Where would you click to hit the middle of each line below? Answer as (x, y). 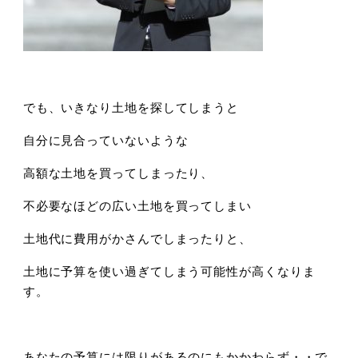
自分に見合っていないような (105, 140)
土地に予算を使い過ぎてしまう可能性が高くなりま (169, 271)
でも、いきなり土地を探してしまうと (131, 107)
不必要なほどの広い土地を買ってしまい (137, 205)
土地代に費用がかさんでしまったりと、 (137, 238)
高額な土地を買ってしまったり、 (118, 173)
